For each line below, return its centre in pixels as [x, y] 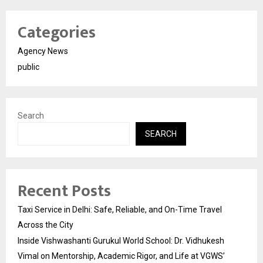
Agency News [43, 51]
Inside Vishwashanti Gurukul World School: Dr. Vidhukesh [121, 240]
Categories [57, 32]
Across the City [45, 225]
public [28, 67]
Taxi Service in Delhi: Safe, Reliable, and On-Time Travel [120, 209]
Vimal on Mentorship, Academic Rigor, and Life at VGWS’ [121, 256]
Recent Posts [64, 191]
